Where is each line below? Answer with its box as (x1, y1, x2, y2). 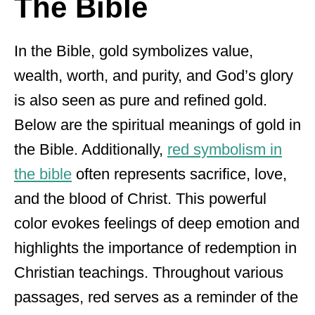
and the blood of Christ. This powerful (14, 190, 266, 207)
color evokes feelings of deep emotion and (14, 214, 300, 232)
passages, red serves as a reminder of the (14, 288, 298, 306)
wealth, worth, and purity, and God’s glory (14, 67, 293, 84)
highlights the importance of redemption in (14, 239, 297, 257)
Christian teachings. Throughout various (14, 264, 283, 281)
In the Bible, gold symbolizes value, (14, 42, 253, 60)
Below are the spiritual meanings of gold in (14, 116, 301, 134)
